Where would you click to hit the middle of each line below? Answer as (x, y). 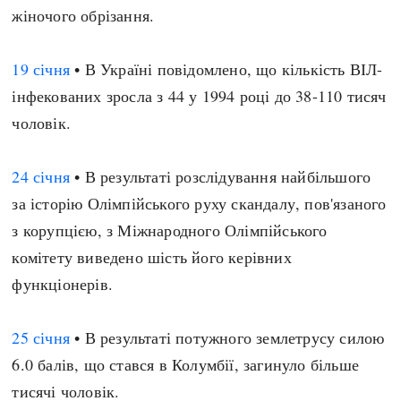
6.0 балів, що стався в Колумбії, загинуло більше (186, 364)
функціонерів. (63, 284)
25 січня (41, 337)
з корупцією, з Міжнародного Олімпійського (170, 230)
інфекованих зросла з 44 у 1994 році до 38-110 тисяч (199, 96)
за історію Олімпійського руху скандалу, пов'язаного (199, 203)
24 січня (41, 176)
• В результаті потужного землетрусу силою (227, 337)
